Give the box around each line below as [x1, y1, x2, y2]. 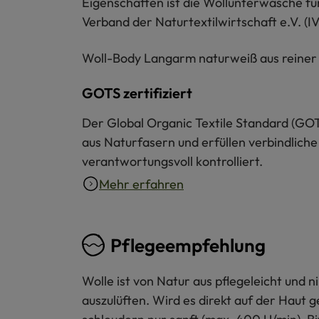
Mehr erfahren [99, 175, 184, 192]
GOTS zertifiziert [82, 83, 192, 102]
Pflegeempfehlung [110, 233, 266, 257]
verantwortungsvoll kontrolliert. [82, 152, 263, 169]
